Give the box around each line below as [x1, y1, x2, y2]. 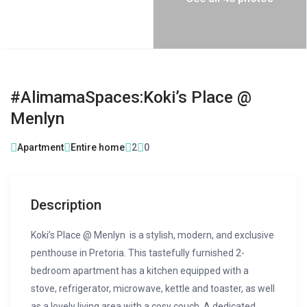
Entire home [71, 142, 125, 153]
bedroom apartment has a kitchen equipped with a [31, 265, 249, 277]
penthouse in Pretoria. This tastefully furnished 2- [31, 247, 245, 259]
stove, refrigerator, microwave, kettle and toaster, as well [31, 283, 275, 295]
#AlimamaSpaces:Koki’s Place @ [10, 88, 252, 108]
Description [31, 197, 102, 214]
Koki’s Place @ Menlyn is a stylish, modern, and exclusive [31, 230, 275, 241]
